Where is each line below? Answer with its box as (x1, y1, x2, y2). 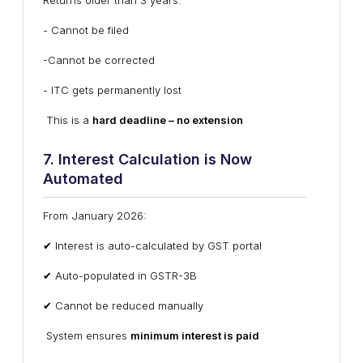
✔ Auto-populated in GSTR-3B (43, 269, 197, 282)
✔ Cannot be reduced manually (43, 299, 203, 312)
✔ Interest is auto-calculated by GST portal (43, 239, 262, 252)
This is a (43, 113, 92, 126)
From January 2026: (43, 209, 147, 222)
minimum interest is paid (130, 329, 259, 342)
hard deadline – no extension (92, 113, 243, 126)
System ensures (43, 329, 130, 342)
